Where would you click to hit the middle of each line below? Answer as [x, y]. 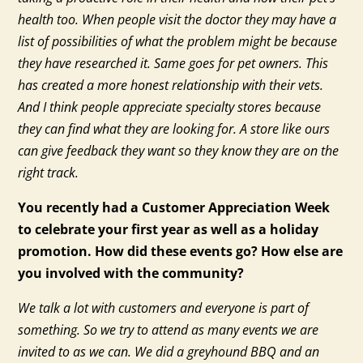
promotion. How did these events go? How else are [181, 252]
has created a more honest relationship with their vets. [171, 85]
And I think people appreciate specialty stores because [170, 107]
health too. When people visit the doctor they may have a [177, 20]
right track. [49, 173]
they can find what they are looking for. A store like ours [174, 129]
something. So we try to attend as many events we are [169, 330]
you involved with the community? [131, 273]
